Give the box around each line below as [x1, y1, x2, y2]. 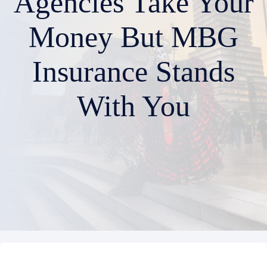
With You [77, 89, 190, 123]
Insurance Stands [32, 55, 235, 88]
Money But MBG [29, 20, 238, 54]
